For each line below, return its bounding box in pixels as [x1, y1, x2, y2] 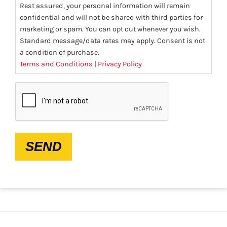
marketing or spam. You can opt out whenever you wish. [20, 25, 201, 34]
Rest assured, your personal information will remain [20, 2, 190, 11]
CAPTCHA [15, 83, 48, 93]
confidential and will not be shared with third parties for [20, 13, 203, 22]
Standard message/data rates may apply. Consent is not [20, 36, 205, 46]
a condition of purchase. [20, 48, 101, 57]
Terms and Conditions [20, 60, 93, 69]
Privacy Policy [98, 60, 142, 69]
